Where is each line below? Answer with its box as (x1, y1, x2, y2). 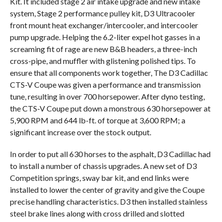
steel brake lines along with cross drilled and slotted (9, 209, 184, 218)
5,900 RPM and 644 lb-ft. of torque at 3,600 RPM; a (9, 115, 185, 125)
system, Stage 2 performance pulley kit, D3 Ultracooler (9, 8, 195, 18)
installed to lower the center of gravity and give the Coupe (9, 185, 205, 194)
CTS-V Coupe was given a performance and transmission (9, 80, 201, 89)
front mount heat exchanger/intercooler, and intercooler (9, 20, 198, 30)
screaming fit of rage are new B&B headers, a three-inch (9, 44, 197, 54)
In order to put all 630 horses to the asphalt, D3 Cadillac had (9, 149, 211, 159)
